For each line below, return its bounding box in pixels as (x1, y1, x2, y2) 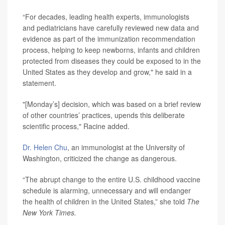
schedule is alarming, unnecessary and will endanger (23, 185, 191, 195)
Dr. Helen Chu (23, 142, 67, 152)
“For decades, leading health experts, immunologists (23, 12, 189, 22)
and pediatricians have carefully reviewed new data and (23, 23, 199, 33)
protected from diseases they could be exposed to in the (23, 56, 201, 66)
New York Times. (23, 207, 76, 217)
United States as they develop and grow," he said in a (23, 67, 192, 77)
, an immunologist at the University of (67, 142, 185, 152)
